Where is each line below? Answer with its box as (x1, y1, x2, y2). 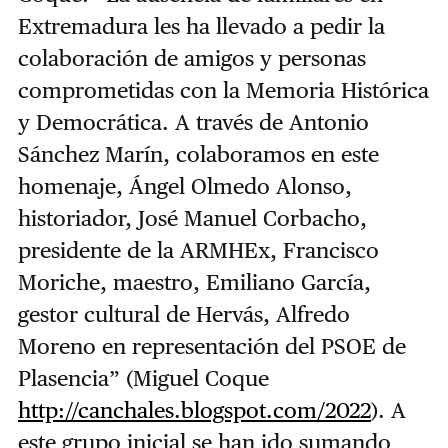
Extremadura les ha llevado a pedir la (17, 12, 385, 39)
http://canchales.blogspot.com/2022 (17, 396, 371, 423)
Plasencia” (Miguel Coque (17, 364, 269, 391)
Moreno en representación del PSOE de (17, 332, 406, 359)
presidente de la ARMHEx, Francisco (17, 236, 379, 263)
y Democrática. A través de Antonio (17, 108, 369, 135)
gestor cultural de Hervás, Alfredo (17, 300, 350, 327)
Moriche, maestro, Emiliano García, (17, 268, 371, 295)
